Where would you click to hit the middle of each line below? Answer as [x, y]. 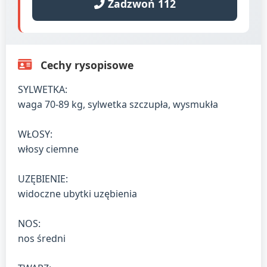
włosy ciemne [48, 149]
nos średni [42, 238]
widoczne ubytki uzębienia [77, 193]
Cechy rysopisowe [86, 65]
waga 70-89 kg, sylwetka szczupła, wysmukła [118, 104]
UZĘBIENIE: [43, 178]
